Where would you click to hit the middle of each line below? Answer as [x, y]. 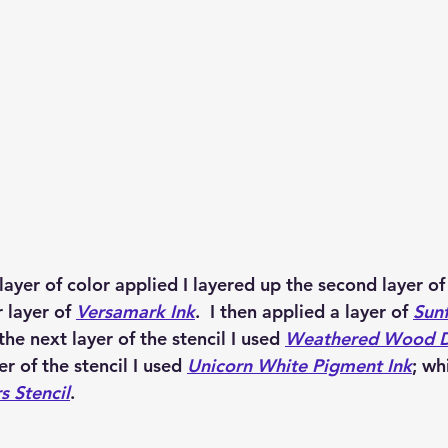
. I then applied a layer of [304, 311]
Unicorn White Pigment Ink [299, 365]
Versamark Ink [135, 311]
